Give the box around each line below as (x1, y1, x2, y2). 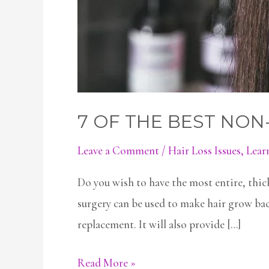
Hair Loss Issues (168, 143, 241, 157)
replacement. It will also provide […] (77, 217, 241, 232)
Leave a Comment (77, 143, 159, 157)
